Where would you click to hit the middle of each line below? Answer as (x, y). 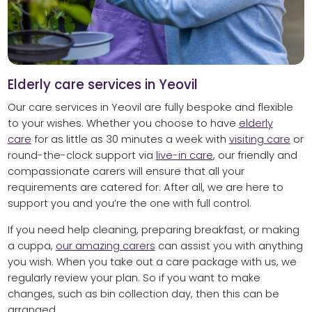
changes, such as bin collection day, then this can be (143, 294)
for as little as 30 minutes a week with (130, 140)
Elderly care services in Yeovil (102, 85)
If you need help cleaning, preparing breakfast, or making (153, 229)
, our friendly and (255, 156)
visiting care (259, 140)
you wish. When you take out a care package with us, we (152, 262)
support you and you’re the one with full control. (129, 204)
